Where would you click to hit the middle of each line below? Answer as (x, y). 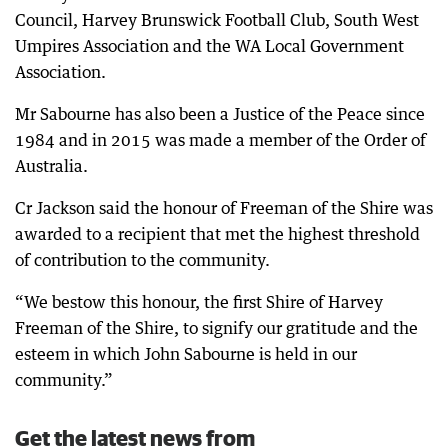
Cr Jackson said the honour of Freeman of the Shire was (224, 208)
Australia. (51, 166)
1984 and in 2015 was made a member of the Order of (220, 140)
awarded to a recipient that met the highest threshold (217, 234)
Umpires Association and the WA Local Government (209, 46)
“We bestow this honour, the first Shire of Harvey (199, 302)
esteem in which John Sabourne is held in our (186, 354)
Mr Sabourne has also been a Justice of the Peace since (220, 114)
